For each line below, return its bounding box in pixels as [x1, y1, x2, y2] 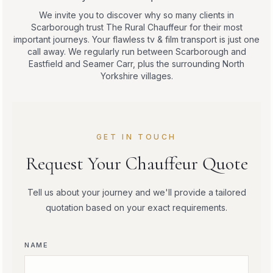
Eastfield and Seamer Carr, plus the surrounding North [29, 58, 244, 69]
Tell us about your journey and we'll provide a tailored [27, 186, 246, 197]
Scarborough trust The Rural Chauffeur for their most [30, 21, 243, 32]
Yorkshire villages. [100, 70, 173, 81]
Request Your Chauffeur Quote [25, 152, 248, 175]
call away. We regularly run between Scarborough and [27, 46, 246, 57]
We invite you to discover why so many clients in [39, 9, 234, 20]
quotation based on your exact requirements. [46, 202, 227, 213]
